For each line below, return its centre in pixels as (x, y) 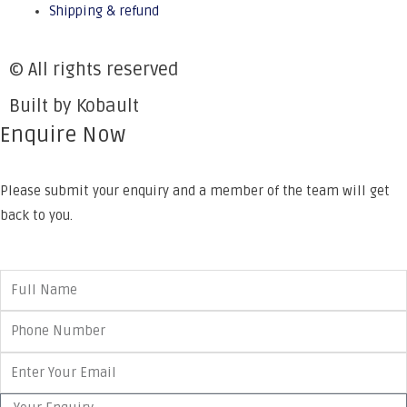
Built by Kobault (74, 107)
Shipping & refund (104, 11)
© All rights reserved (94, 70)
